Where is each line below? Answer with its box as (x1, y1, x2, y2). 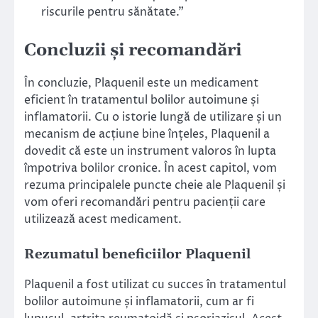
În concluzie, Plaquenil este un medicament (24, 75, 258, 91)
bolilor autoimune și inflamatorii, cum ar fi (24, 294, 254, 310)
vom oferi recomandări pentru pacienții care (24, 194, 265, 210)
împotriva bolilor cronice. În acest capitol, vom (24, 160, 277, 176)
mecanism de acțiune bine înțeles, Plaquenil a (24, 126, 270, 142)
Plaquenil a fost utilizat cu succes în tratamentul (24, 277, 286, 293)
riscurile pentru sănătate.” (41, 4, 184, 20)
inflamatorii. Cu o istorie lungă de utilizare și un (24, 109, 282, 125)
